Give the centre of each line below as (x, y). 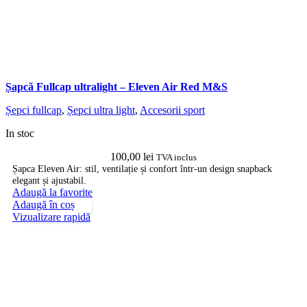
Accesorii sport (172, 110)
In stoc (20, 133)
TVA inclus (176, 157)
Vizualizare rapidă (51, 217)
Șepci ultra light (101, 110)
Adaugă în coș (44, 204)
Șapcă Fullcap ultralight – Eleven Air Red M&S (116, 86)
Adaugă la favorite (52, 192)
